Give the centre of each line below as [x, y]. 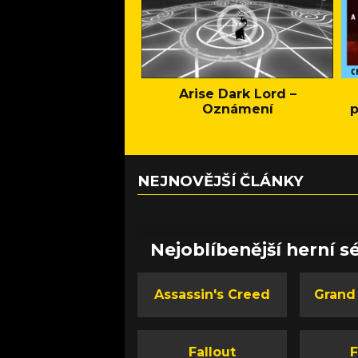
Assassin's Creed [213, 295]
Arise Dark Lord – [237, 94]
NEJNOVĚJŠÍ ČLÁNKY [221, 181]
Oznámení [237, 109]
